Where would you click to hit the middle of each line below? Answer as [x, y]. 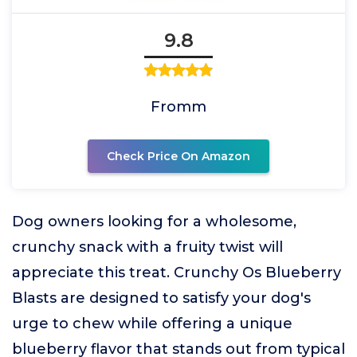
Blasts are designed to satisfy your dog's [161, 298]
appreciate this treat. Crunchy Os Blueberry [177, 273]
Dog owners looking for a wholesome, [154, 222]
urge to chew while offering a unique [152, 324]
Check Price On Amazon [178, 156]
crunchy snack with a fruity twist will [147, 247]
